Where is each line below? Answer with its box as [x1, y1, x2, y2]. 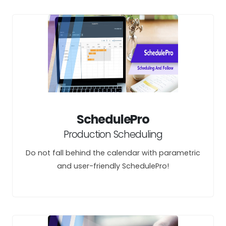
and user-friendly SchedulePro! [57, 161, 169, 171]
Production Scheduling [64, 128, 162, 141]
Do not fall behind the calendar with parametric [26, 148, 200, 158]
